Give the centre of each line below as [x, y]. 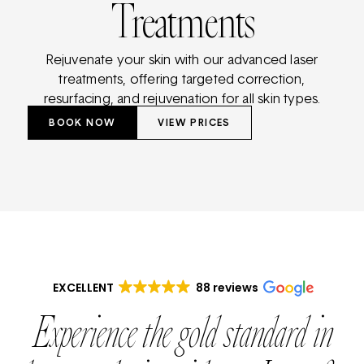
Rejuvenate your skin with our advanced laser [182, 61]
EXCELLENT [83, 288]
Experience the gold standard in [182, 336]
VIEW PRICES [194, 123]
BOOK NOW [82, 123]
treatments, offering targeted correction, [182, 80]
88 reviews [227, 288]
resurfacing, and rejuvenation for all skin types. [182, 100]
